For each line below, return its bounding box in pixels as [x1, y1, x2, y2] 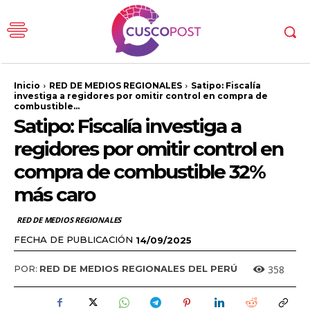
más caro [14, 183, 95, 207]
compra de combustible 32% [14, 160, 265, 184]
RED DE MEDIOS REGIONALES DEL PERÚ [39, 263, 237, 275]
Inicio [14, 80, 40, 91]
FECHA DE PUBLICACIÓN [14, 233, 133, 245]
